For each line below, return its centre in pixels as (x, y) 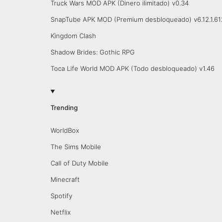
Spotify (61, 196)
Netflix (60, 212)
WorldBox (65, 130)
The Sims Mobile (76, 147)
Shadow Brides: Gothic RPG (92, 52)
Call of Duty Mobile (79, 163)
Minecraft (65, 179)
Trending (64, 108)
